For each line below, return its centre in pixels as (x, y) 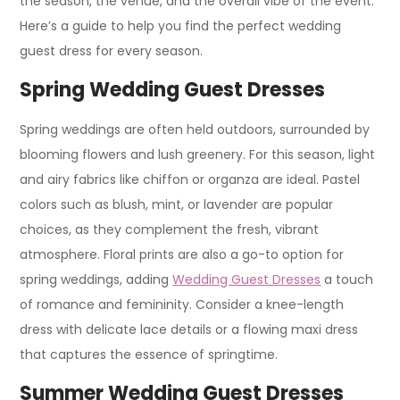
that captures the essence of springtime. (149, 354)
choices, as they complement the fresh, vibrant (170, 229)
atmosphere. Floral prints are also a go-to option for (182, 254)
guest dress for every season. (112, 51)
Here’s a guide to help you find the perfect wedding (181, 26)
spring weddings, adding (96, 279)
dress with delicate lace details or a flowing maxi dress (189, 329)
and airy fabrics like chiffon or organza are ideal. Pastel (190, 179)
